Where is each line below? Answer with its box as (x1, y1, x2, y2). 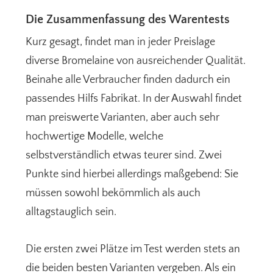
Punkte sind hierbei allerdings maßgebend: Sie (26, 168, 239, 181)
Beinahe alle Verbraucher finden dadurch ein (26, 74, 231, 87)
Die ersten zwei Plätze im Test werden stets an (26, 243, 241, 256)
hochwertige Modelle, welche (26, 130, 164, 143)
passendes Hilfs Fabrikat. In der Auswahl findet (26, 93, 243, 105)
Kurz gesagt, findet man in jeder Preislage (26, 36, 216, 49)
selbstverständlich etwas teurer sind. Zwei (26, 149, 222, 162)
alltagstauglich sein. (26, 206, 117, 219)
